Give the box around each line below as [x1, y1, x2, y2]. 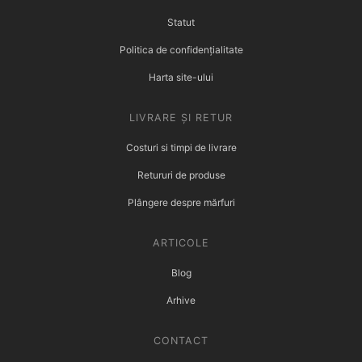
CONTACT [154, 335, 208, 347]
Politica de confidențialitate [119, 44, 243, 57]
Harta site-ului [149, 71, 213, 84]
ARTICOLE [153, 237, 209, 250]
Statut [167, 16, 195, 29]
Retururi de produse [137, 169, 225, 182]
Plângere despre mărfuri [127, 196, 235, 209]
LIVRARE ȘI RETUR [129, 112, 233, 124]
